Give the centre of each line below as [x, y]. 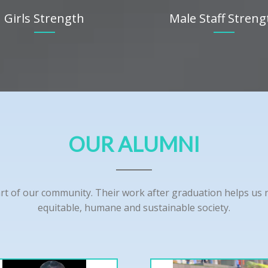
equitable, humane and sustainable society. [134, 207]
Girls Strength [44, 18]
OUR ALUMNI [134, 143]
